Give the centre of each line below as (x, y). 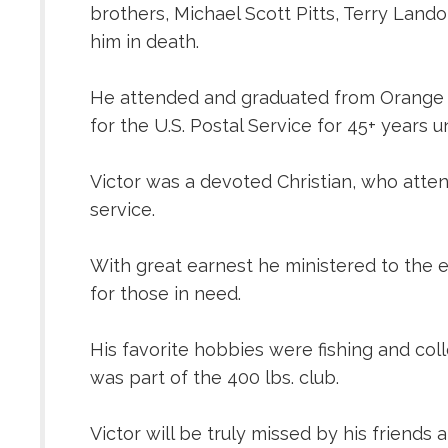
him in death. (144, 42)
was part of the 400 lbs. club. (214, 378)
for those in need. (165, 294)
